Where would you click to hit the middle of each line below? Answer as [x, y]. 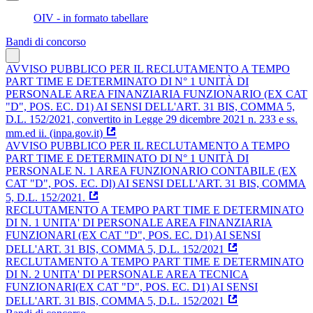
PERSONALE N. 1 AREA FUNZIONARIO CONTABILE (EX [151, 170]
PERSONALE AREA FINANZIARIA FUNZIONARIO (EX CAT [156, 94]
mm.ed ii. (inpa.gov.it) [54, 133]
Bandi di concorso [46, 41]
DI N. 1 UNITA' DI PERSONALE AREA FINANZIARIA [139, 222]
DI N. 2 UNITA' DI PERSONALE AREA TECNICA [127, 274]
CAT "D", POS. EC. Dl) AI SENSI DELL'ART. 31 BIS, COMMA [156, 183]
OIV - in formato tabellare [91, 17]
